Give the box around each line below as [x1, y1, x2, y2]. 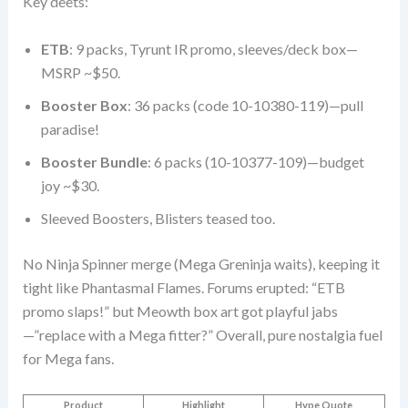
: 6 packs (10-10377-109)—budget [147, 152, 364, 170]
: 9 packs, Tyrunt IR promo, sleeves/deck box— [68, 39, 358, 57]
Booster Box [40, 96, 127, 114]
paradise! [40, 119, 99, 138]
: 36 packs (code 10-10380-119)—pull [127, 96, 363, 114]
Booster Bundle [40, 152, 148, 170]
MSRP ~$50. [40, 63, 120, 81]
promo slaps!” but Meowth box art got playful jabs [22, 301, 338, 320]
